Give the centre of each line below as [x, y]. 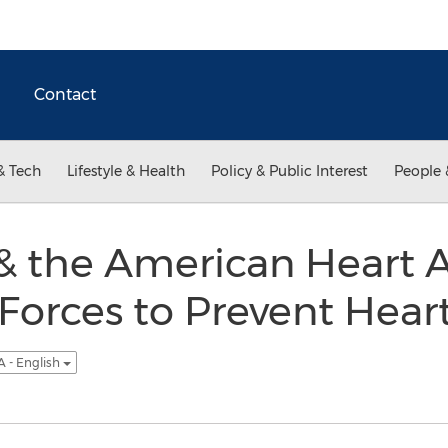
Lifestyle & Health [126, 171]
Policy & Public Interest [289, 171]
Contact [65, 94]
